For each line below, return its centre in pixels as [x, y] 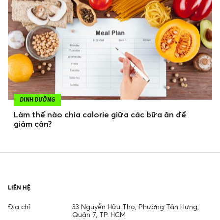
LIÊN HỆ [19, 188]
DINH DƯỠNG [37, 100]
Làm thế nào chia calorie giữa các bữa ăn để [100, 115]
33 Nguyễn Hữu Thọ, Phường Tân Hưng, [135, 207]
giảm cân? [33, 124]
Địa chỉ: [20, 207]
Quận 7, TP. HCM [99, 215]
